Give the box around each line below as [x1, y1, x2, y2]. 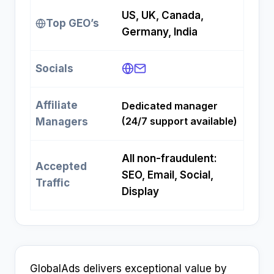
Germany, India [122, 26, 198, 39]
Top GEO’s [46, 17, 99, 30]
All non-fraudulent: [122, 152, 217, 165]
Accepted [35, 160, 87, 173]
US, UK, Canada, [122, 9, 204, 22]
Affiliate [35, 99, 78, 112]
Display [122, 185, 159, 198]
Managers [35, 116, 88, 128]
